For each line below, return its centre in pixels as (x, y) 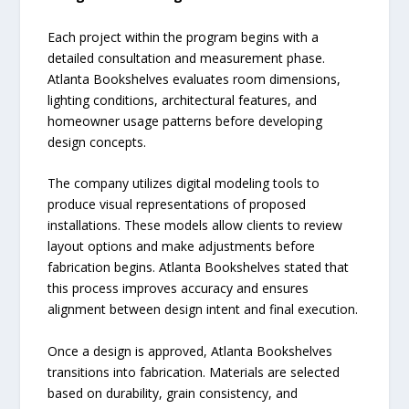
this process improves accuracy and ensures (178, 288)
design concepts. (97, 142)
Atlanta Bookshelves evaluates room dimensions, (194, 79)
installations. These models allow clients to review (195, 225)
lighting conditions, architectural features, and (183, 100)
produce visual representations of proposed (177, 204)
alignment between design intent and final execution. (203, 309)
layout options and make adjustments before (182, 246)
